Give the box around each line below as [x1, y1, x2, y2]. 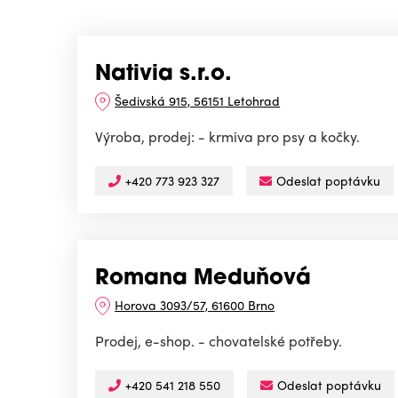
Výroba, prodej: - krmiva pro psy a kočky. [95, 126, 360, 147]
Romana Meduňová [95, 268, 311, 291]
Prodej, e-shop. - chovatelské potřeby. [95, 330, 342, 352]
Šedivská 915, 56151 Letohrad [115, 92, 281, 110]
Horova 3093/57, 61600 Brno [115, 296, 275, 314]
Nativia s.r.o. [95, 64, 232, 86]
